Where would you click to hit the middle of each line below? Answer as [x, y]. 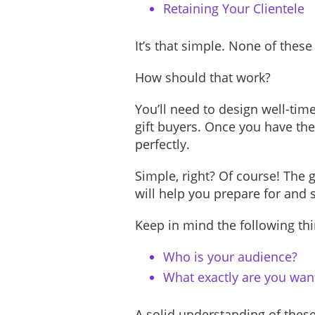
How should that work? [203, 77]
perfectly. [162, 144]
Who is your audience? [230, 257]
